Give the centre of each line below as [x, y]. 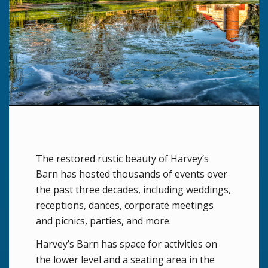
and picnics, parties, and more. [103, 220]
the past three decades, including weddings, [133, 189]
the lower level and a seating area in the [125, 260]
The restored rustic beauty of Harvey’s [122, 158]
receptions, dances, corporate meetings [125, 205]
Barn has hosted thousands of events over [132, 174]
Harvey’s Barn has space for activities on [127, 244]
